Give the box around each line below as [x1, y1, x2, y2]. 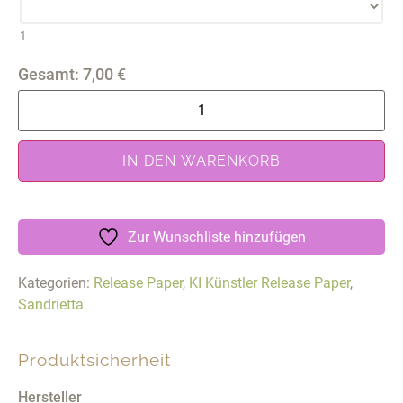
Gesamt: [18, 64, 79, 84]
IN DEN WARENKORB [122, 151, 281, 169]
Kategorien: [18, 273, 94, 291]
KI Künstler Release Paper [189, 273, 350, 291]
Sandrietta [18, 295, 84, 313]
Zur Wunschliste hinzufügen [128, 228, 306, 246]
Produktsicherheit [18, 349, 171, 370]
